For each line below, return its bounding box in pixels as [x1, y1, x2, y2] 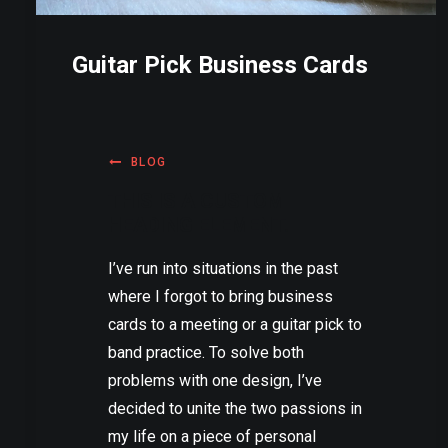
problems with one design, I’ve [108, 370, 322, 390]
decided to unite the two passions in [108, 398, 362, 418]
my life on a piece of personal [108, 426, 316, 446]
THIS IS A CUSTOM [108, 188, 284, 213]
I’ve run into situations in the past [108, 258, 338, 278]
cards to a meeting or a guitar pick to [108, 314, 362, 334]
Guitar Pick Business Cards [72, 51, 368, 79]
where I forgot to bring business [108, 286, 333, 306]
